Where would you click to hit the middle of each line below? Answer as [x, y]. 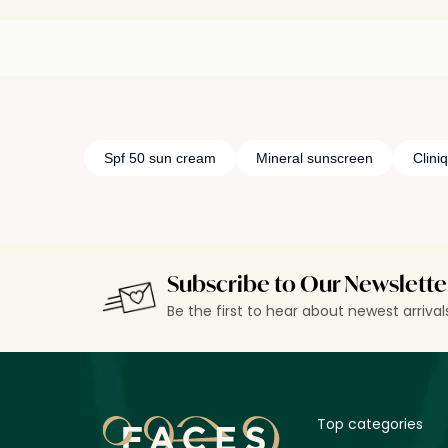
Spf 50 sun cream [159, 157]
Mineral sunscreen [314, 157]
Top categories [370, 423]
